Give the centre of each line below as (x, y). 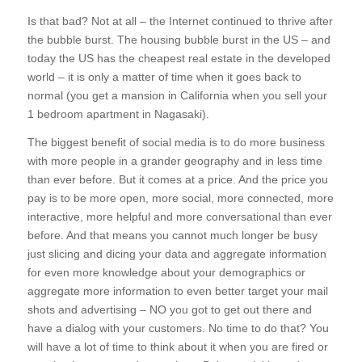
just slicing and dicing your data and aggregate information (177, 254)
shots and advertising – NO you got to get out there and (169, 310)
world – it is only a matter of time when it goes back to (164, 77)
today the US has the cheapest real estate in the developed (179, 59)
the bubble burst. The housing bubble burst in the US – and (179, 40)
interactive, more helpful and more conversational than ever (179, 217)
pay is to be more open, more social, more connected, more (180, 198)
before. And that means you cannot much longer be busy (172, 236)
